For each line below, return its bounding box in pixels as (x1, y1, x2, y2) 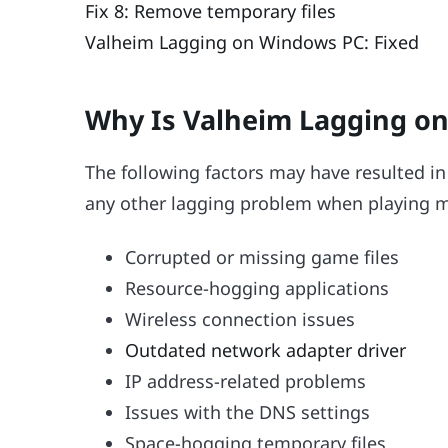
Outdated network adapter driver (125, 338, 407, 363)
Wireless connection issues (125, 307, 356, 332)
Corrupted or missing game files (125, 245, 400, 270)
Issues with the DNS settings (125, 400, 371, 425)
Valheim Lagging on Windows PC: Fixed (85, 29, 420, 54)
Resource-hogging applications (125, 276, 390, 301)
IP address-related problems (125, 369, 367, 394)
